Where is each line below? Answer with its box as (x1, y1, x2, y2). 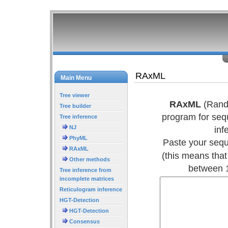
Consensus (68, 218, 100, 224)
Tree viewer (60, 92, 90, 98)
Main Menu (61, 74, 92, 81)
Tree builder (60, 102, 91, 109)
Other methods (68, 156, 110, 162)
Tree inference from (60, 166, 111, 173)
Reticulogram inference (60, 186, 122, 192)
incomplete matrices (60, 175, 114, 182)
